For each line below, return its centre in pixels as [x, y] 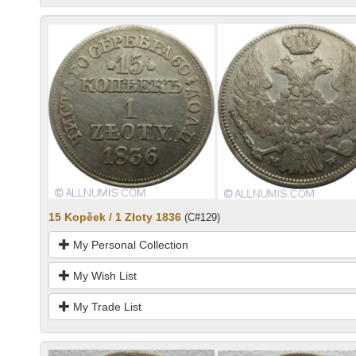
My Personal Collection [129, 245]
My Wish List [103, 276]
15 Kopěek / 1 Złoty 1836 [115, 217]
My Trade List [106, 307]
